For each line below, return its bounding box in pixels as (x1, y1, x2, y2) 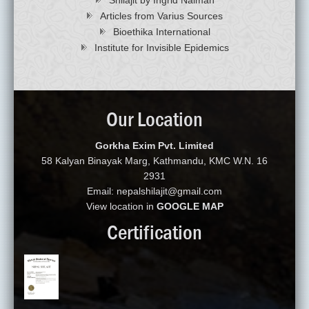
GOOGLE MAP (156, 200, 223, 212)
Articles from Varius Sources (100, 10, 223, 21)
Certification (107, 220, 202, 244)
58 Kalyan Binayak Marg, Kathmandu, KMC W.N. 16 (41, 154, 268, 166)
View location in (86, 200, 157, 212)
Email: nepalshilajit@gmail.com (87, 185, 222, 197)
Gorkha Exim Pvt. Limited (95, 139, 214, 151)
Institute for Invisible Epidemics (94, 41, 229, 53)
